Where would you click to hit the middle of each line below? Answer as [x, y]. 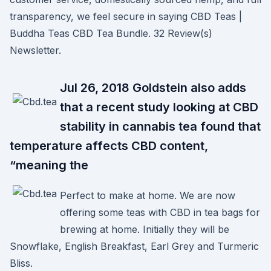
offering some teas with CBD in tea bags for [160, 212]
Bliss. [21, 263]
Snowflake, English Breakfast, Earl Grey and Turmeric [134, 246]
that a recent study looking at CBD [159, 107]
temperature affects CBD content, [109, 146]
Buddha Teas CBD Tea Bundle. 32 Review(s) [111, 33]
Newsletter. [35, 50]
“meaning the [51, 165]
